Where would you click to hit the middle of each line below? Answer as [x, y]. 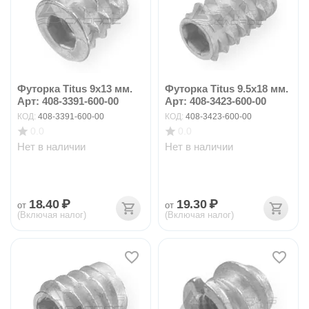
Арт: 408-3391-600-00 [68, 101]
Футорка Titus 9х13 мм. [75, 89]
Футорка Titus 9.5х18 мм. [227, 89]
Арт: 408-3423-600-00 [216, 101]
